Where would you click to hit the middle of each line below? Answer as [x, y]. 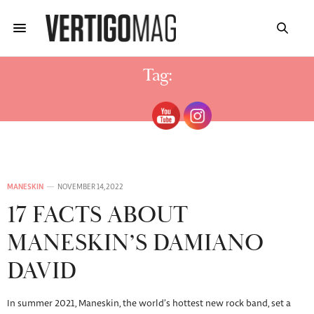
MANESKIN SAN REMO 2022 [157, 100]
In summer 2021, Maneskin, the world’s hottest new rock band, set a [149, 304]
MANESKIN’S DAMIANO [135, 244]
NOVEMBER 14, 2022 [90, 187]
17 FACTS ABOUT [97, 216]
